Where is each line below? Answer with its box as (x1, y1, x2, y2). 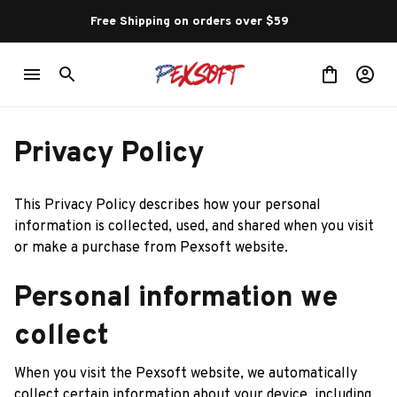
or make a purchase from (14, 239, 180, 257)
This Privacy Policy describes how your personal (14, 197, 321, 214)
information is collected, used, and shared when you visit (14, 218, 374, 236)
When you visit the (14, 365, 136, 383)
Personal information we (14, 281, 338, 316)
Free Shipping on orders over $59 (90, 13, 292, 29)
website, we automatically (187, 365, 357, 383)
